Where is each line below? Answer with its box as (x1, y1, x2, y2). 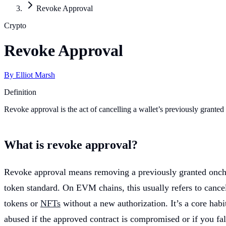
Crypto (4, 21, 26, 30)
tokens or (4, 198, 40, 209)
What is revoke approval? (4, 138, 138, 152)
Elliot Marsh (16, 71, 55, 80)
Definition (4, 88, 36, 97)
